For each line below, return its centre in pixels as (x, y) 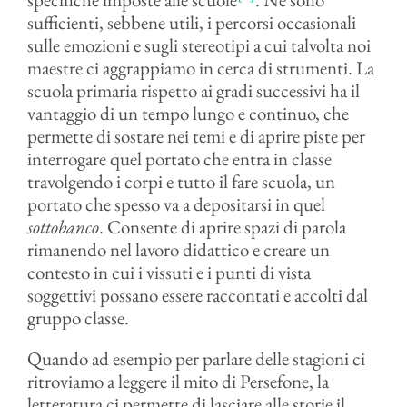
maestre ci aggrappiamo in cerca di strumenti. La (200, 68)
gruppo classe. (78, 318)
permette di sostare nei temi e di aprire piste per (196, 136)
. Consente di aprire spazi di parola (222, 227)
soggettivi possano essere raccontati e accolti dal (197, 295)
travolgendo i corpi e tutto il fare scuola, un (181, 181)
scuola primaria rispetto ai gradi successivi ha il (193, 90)
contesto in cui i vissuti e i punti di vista (169, 272)
